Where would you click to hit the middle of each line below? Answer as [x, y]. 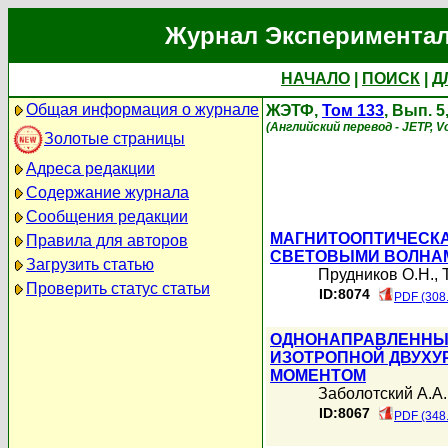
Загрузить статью [90, 264]
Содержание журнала [107, 192]
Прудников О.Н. [376, 274]
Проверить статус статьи [118, 288]
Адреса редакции [90, 168]
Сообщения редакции [107, 216]
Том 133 [353, 110]
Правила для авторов [107, 240]
